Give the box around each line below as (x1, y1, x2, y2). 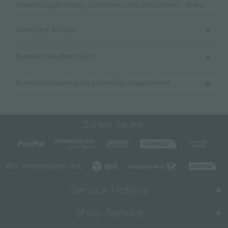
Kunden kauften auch (16, 53, 95, 61)
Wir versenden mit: (5, 161, 83, 171)
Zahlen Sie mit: (83, 120, 145, 130)
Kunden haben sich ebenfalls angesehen (16, 79, 170, 87)
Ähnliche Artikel (16, 26, 76, 34)
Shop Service (75, 207, 144, 219)
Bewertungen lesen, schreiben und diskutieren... (16, 2, 184, 9)
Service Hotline (70, 184, 149, 196)
